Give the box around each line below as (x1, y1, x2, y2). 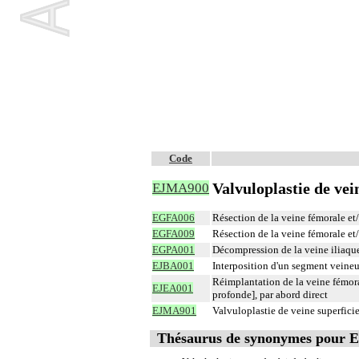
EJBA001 (152, 260, 194, 272)
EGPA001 (152, 244, 195, 256)
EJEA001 (152, 282, 193, 294)
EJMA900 (152, 180, 209, 196)
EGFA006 (152, 212, 195, 224)
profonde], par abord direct (212, 288, 328, 301)
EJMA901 (152, 305, 196, 317)
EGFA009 (152, 228, 195, 240)
